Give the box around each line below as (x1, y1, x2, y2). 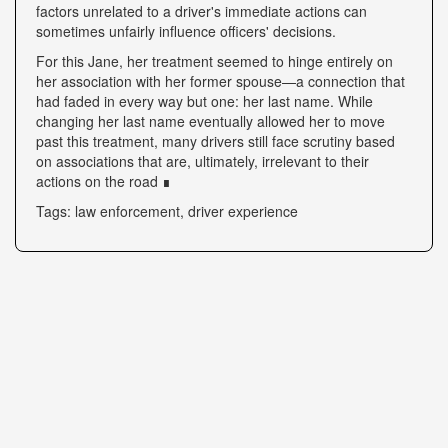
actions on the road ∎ (36, 171, 171, 191)
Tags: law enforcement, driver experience (36, 201, 298, 221)
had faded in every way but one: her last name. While (36, 91, 373, 111)
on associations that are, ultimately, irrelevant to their (36, 151, 369, 171)
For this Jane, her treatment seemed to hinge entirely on (36, 51, 393, 71)
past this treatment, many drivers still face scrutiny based (36, 131, 395, 151)
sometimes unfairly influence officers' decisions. (36, 21, 336, 41)
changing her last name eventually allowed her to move (36, 111, 385, 131)
